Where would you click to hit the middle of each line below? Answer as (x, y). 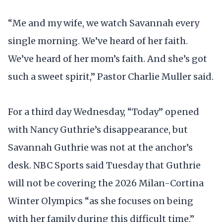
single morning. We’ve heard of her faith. (98, 41)
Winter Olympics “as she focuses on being (101, 201)
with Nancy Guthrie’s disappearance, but (98, 130)
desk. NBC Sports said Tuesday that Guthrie (104, 166)
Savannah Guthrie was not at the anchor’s (100, 148)
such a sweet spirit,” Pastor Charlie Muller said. (111, 76)
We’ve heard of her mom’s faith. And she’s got (108, 58)
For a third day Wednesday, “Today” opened (104, 112)
